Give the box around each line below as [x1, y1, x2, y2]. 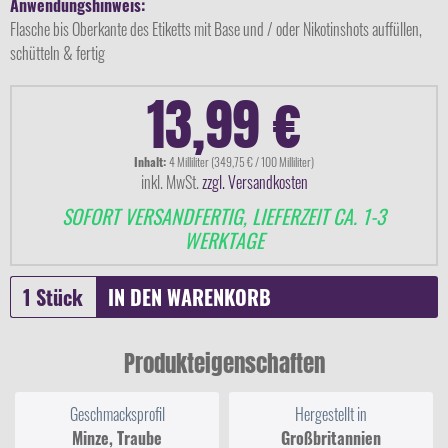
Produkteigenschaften [123, 346, 325, 381]
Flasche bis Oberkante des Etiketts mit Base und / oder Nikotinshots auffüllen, [10, 17, 422, 41]
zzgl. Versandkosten [201, 170, 308, 194]
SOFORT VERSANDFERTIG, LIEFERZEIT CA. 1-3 [62, 201, 386, 231]
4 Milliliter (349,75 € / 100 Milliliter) [169, 153, 314, 170]
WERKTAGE [184, 225, 264, 255]
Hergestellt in [295, 402, 367, 426]
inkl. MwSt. [140, 170, 202, 194]
